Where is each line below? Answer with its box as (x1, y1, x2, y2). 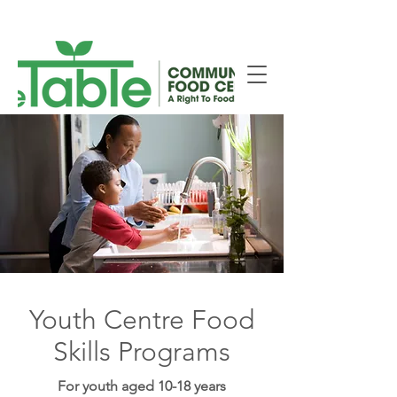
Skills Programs (53, 336, 230, 368)
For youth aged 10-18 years (58, 378, 226, 394)
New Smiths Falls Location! (54, 6, 230, 24)
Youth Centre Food (29, 304, 254, 336)
